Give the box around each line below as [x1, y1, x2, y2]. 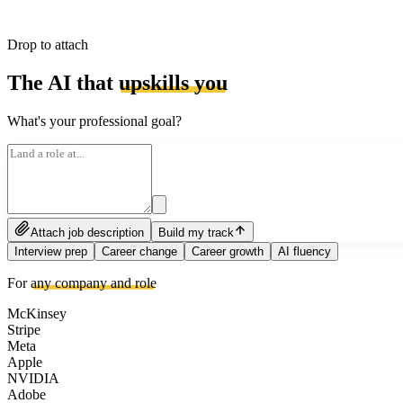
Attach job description [31, 225, 144, 239]
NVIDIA [7, 370, 59, 386]
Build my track [158, 225, 234, 239]
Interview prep [14, 244, 87, 258]
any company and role [31, 274, 157, 291]
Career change [102, 244, 177, 258]
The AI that [7, 70, 119, 94]
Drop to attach [7, 37, 88, 52]
